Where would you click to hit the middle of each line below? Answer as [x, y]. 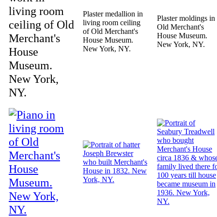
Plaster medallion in [113, 14]
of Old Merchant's [110, 31]
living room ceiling [112, 23]
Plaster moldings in [186, 18]
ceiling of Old [41, 24]
